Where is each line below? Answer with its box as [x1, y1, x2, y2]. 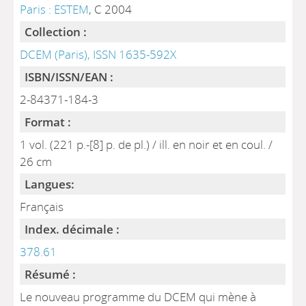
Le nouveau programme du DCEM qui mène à [20, 289, 257, 305]
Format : [25, 114, 72, 130]
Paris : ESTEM [20, 1, 89, 17]
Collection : [25, 24, 87, 40]
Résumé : [25, 266, 76, 282]
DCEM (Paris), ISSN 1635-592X [20, 46, 177, 62]
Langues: [25, 176, 75, 192]
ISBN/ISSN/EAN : [25, 69, 114, 85]
